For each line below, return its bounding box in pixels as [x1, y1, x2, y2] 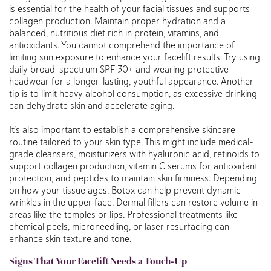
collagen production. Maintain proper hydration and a [9, 14, 226, 27]
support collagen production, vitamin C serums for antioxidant [9, 159, 258, 172]
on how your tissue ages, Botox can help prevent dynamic [9, 183, 241, 196]
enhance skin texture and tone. [9, 232, 132, 244]
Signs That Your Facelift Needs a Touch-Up [9, 255, 187, 267]
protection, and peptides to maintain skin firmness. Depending [9, 171, 257, 184]
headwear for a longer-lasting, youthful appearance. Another [9, 74, 253, 87]
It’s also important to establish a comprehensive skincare [9, 123, 235, 135]
